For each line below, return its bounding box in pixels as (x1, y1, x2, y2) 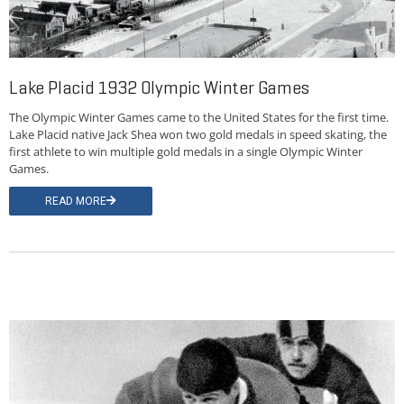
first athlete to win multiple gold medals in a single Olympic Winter (9, 143, 363, 161)
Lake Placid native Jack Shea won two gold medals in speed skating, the (9, 126, 387, 143)
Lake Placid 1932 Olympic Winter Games (9, 77, 309, 100)
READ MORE (45, 195, 106, 208)
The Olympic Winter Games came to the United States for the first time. (9, 109, 389, 126)
